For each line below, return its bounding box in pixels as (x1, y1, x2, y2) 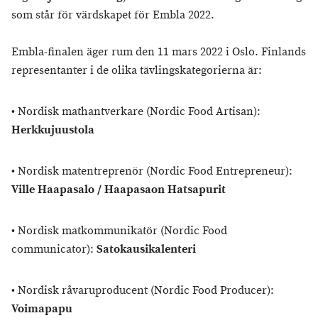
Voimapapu (11, 302, 72, 317)
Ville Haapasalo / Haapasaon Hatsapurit (11, 182, 226, 197)
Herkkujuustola (11, 123, 94, 138)
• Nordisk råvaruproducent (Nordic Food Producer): (11, 283, 274, 298)
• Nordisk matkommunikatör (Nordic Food (11, 224, 227, 238)
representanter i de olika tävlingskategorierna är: (11, 63, 262, 78)
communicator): (11, 242, 97, 257)
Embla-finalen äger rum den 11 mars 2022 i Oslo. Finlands (11, 45, 306, 60)
